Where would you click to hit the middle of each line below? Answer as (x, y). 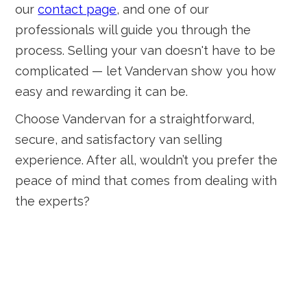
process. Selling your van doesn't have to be (146, 50)
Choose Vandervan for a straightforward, (135, 119)
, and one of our (163, 9)
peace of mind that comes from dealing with (146, 181)
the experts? (53, 201)
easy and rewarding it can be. (102, 91)
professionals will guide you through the (133, 30)
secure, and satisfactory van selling (119, 139)
